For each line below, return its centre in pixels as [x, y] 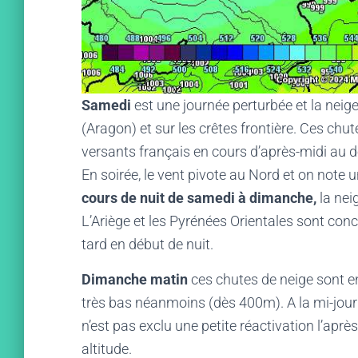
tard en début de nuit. [147, 244]
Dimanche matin [135, 279]
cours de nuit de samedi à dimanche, [199, 198]
